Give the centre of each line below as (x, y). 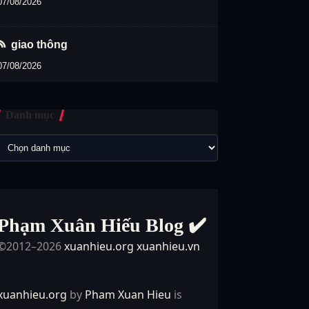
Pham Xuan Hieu (128, 294)
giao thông (40, 44)
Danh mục (30, 114)
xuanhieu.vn (169, 246)
